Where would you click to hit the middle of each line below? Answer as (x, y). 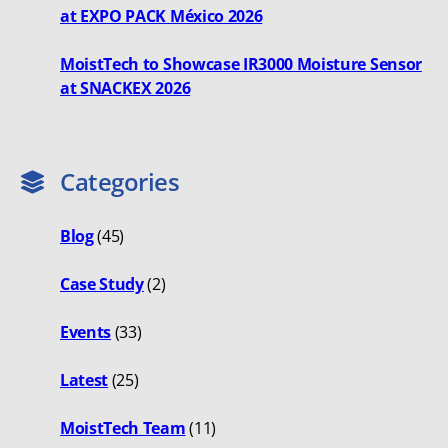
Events (86, 331)
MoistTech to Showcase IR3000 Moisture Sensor (241, 63)
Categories (120, 181)
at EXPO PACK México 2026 (161, 15)
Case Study (102, 283)
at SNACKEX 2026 (125, 87)
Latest (84, 379)
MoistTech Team (123, 427)
